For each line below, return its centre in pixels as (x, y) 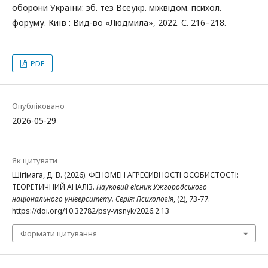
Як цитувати (35, 160)
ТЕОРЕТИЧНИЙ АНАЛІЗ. (54, 187)
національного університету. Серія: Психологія (93, 199)
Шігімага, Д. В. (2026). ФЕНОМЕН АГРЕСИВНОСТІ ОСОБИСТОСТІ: (125, 175)
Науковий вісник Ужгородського (152, 187)
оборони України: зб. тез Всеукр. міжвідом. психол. (117, 7)
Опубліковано (38, 106)
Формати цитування (59, 233)
